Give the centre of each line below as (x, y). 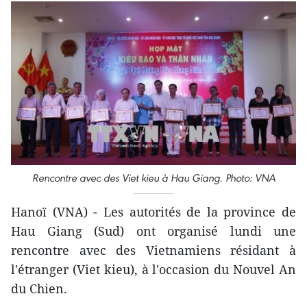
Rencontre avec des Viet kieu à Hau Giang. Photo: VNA (153, 177)
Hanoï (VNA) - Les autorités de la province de (153, 211)
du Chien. (39, 288)
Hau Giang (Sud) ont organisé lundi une (153, 231)
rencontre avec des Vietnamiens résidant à (153, 250)
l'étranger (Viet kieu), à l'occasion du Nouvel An (153, 269)
